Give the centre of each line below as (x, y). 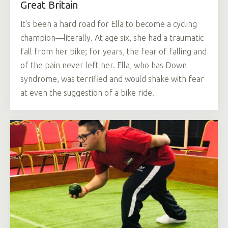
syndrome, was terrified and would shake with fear (112, 79)
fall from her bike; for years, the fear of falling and (113, 51)
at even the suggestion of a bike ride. (87, 92)
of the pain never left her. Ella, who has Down (104, 65)
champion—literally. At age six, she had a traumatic (112, 37)
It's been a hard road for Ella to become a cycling (109, 24)
